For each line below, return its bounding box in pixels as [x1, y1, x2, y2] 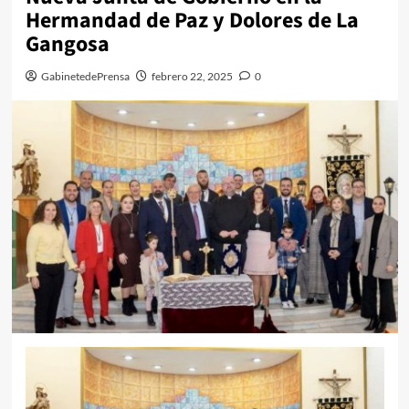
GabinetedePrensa [40, 69, 130, 83]
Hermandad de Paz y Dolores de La [25, 5, 359, 37]
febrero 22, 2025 [151, 69, 233, 83]
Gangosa [25, 28, 110, 60]
